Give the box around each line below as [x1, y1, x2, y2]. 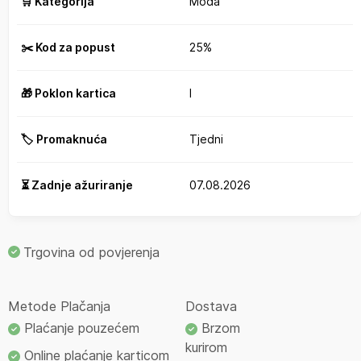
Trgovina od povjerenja [23, 243, 160, 260]
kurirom [185, 339, 227, 356]
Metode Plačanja [8, 297, 110, 314]
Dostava [185, 297, 237, 314]
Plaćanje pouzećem [20, 320, 139, 337]
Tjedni [189, 132, 223, 146]
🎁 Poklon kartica [21, 86, 116, 100]
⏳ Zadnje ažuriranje [21, 178, 133, 192]
